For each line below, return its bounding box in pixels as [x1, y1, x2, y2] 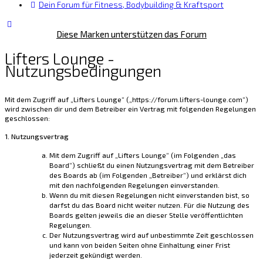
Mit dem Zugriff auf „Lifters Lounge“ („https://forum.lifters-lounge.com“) [5, 95, 248, 104]
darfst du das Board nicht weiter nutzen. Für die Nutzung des [49, 201, 249, 210]
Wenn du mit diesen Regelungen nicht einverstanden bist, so [49, 191, 249, 200]
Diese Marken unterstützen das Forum [56, 29, 207, 39]
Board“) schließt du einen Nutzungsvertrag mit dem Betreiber [49, 161, 254, 170]
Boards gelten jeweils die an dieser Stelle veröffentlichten [49, 211, 243, 220]
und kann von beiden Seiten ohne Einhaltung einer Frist [49, 241, 230, 249]
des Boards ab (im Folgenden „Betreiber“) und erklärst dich [49, 171, 247, 180]
